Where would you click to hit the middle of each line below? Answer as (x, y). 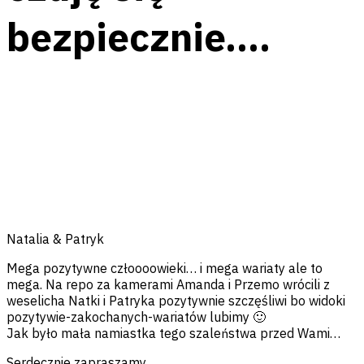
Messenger (39, 153)
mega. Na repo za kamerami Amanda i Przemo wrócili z (168, 285)
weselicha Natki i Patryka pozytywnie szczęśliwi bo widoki (176, 301)
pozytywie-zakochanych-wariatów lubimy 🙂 (136, 317)
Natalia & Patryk (55, 239)
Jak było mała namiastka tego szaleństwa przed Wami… (173, 334)
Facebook (35, 127)
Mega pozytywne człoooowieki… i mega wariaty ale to (165, 269)
